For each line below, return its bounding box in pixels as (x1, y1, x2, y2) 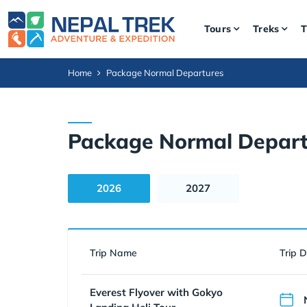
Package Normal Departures (106, 67, 223, 78)
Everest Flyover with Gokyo (90, 286, 223, 299)
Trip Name (90, 247, 137, 259)
